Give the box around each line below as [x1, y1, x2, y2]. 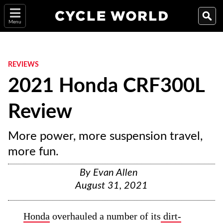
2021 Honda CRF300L [8, 76, 205, 96]
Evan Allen [93, 168, 138, 178]
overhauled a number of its [50, 211, 161, 222]
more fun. [8, 146, 59, 158]
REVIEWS [8, 61, 39, 68]
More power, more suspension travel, [8, 130, 203, 142]
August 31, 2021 [75, 181, 148, 191]
